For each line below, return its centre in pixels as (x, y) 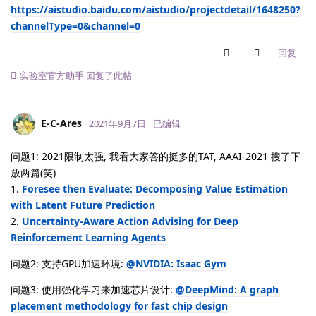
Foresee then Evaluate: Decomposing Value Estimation (155, 189)
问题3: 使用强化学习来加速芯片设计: (93, 290)
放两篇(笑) (33, 173)
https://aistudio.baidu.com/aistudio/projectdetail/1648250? (156, 10)
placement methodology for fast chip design (119, 306)
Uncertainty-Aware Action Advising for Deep (130, 221)
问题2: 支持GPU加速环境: (68, 264)
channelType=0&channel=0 (75, 26)
